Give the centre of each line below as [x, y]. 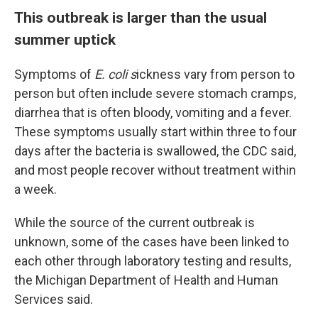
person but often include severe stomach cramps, [155, 93]
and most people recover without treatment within [155, 170]
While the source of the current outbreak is [135, 223]
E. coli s [115, 74]
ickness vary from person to [215, 74]
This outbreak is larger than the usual [141, 17]
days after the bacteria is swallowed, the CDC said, [155, 151]
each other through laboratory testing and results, [153, 261]
